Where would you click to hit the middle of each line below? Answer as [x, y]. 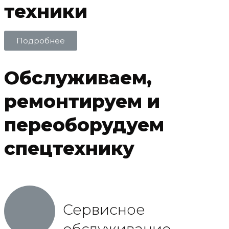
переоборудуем [84, 125]
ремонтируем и [82, 101]
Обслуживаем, [78, 78]
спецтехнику [69, 148]
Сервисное [104, 209]
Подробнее [41, 41]
